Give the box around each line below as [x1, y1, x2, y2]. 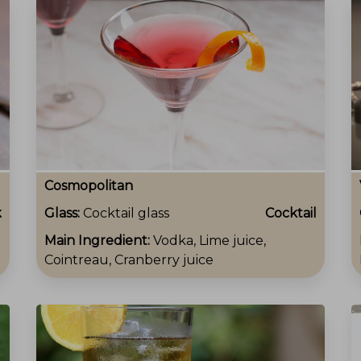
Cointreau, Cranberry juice [44, 252, 214, 268]
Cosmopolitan [44, 178, 133, 194]
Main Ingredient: [44, 233, 153, 249]
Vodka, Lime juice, [153, 233, 266, 249]
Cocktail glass [83, 205, 169, 222]
